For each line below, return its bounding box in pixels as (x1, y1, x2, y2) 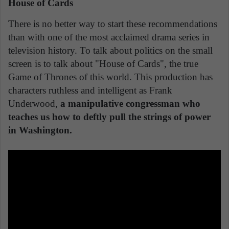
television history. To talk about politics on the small (8, 45, 213, 56)
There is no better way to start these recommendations (8, 18, 217, 30)
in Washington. (8, 125, 72, 136)
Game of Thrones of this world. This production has (8, 72, 213, 83)
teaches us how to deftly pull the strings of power (8, 111, 211, 123)
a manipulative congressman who (60, 98, 200, 109)
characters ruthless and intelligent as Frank (8, 85, 172, 96)
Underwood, (8, 98, 60, 109)
